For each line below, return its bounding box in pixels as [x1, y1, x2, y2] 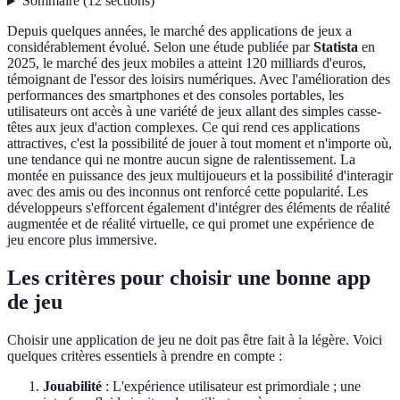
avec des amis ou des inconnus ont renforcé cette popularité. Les [7, 184, 368, 200]
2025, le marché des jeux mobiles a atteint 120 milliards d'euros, [7, 55, 366, 71]
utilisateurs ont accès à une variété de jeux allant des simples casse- [7, 104, 381, 120]
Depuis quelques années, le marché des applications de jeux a [7, 23, 352, 39]
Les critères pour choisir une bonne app [7, 266, 371, 290]
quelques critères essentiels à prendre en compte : [7, 348, 282, 364]
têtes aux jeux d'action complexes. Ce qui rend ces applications [7, 120, 360, 136]
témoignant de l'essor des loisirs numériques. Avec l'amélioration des [7, 71, 390, 87]
